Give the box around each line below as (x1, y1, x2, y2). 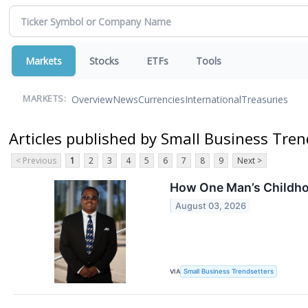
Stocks (89, 54, 119, 67)
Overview (71, 92, 113, 106)
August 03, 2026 (175, 201, 247, 212)
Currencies (138, 92, 185, 106)
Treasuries (241, 92, 288, 106)
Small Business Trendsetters (184, 267, 274, 276)
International (185, 92, 241, 106)
